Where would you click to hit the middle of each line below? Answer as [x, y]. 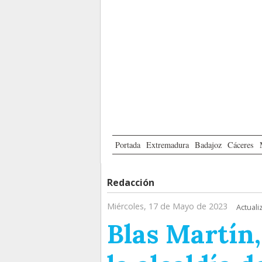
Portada [128, 145]
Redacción [131, 183]
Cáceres [241, 145]
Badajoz [208, 145]
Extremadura [168, 145]
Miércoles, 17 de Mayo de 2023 [167, 206]
